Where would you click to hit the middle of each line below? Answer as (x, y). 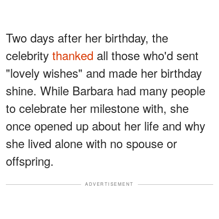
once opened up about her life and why (106, 126)
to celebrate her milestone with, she (97, 108)
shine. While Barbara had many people (106, 90)
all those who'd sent (146, 55)
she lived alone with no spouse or (91, 143)
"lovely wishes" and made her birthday (104, 73)
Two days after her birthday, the (87, 38)
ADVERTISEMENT (109, 184)
